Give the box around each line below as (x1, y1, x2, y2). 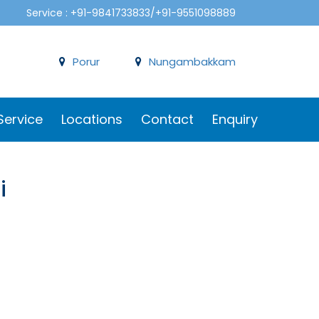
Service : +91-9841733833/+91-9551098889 (26, 6, 236, 20)
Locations (61, 110, 122, 128)
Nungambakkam (149, 54, 236, 69)
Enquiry (212, 110, 258, 128)
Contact (141, 110, 194, 128)
